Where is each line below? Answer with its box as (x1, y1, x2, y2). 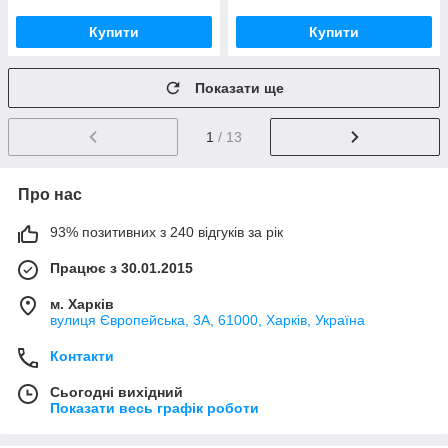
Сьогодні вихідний (50, 384, 183, 401)
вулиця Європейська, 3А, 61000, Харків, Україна (50, 312, 365, 329)
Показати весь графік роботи (50, 400, 259, 417)
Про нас (18, 186, 82, 204)
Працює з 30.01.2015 (50, 260, 193, 277)
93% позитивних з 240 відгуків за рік (50, 224, 283, 241)
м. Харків (50, 296, 114, 313)
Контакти (50, 348, 114, 365)
